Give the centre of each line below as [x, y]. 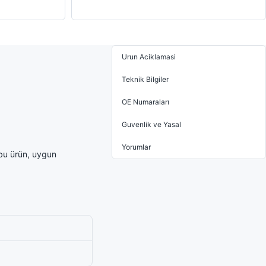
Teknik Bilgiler [145, 79]
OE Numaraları [145, 102]
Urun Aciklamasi [149, 57]
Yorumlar [136, 147]
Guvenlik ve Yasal [151, 124]
